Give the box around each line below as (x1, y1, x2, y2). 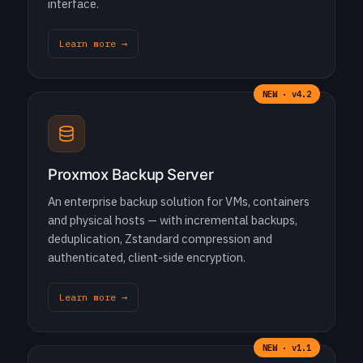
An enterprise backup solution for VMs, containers (48, 194, 310, 209)
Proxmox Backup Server (48, 165, 214, 183)
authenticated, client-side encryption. (48, 250, 246, 265)
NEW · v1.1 (263, 342, 311, 353)
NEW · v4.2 (263, 88, 311, 100)
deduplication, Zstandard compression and (48, 231, 272, 246)
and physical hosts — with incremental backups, (48, 212, 297, 228)
